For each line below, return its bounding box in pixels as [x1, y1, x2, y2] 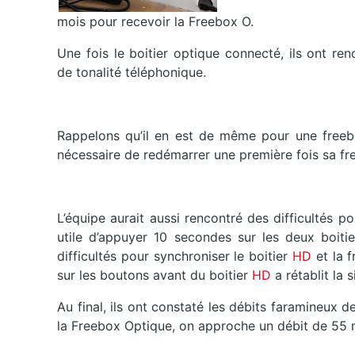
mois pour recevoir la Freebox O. [57, 13, 254, 30]
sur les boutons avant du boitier [57, 267, 248, 284]
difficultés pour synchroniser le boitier [57, 248, 288, 265]
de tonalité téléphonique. [57, 64, 206, 81]
